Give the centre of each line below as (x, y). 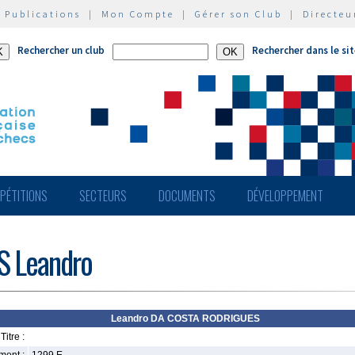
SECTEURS (103, 196)
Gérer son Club (239, 14)
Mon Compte (138, 14)
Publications (43, 14)
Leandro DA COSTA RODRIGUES (185, 319)
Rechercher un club (61, 50)
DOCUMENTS (187, 196)
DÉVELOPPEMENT (285, 196)
